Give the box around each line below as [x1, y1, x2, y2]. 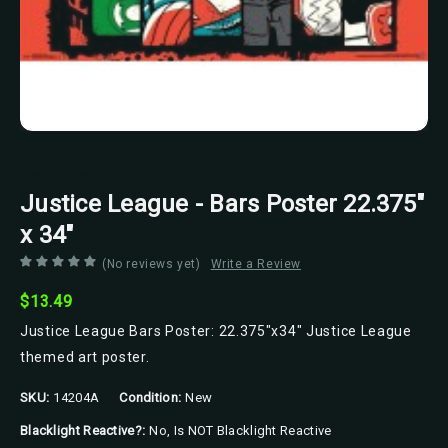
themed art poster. [20, 348, 150, 365]
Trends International [20, 167, 143, 182]
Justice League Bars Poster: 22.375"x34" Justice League [20, 322, 412, 339]
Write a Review [210, 256, 302, 271]
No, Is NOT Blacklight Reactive [149, 423, 332, 439]
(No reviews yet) [102, 256, 201, 271]
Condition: [119, 389, 182, 405]
